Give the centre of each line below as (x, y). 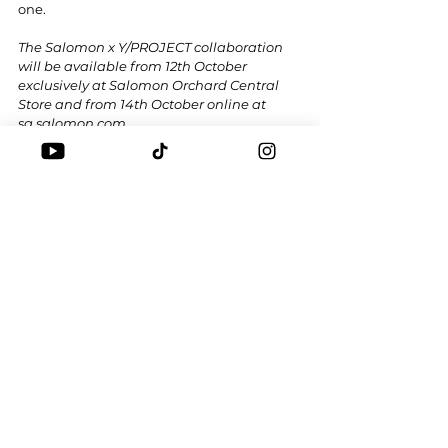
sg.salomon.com (72, 123)
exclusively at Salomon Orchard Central (150, 85)
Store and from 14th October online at (143, 104)
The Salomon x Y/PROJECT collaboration (152, 47)
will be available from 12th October (134, 66)
